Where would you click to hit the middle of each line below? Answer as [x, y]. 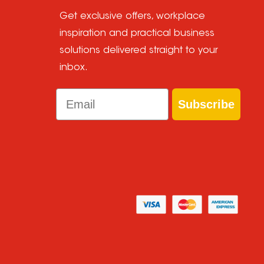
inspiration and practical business [137, 34]
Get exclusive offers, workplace [133, 16]
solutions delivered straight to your [139, 51]
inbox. [74, 68]
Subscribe [207, 104]
